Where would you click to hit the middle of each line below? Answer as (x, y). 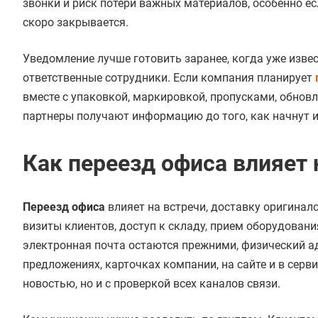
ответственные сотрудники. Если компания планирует (169, 78)
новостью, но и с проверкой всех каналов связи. (152, 284)
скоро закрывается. (76, 22)
